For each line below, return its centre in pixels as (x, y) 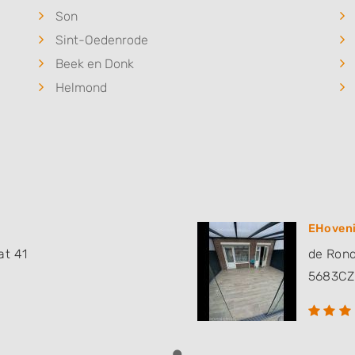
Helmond (81, 88)
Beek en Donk (95, 64)
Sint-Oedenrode (102, 40)
